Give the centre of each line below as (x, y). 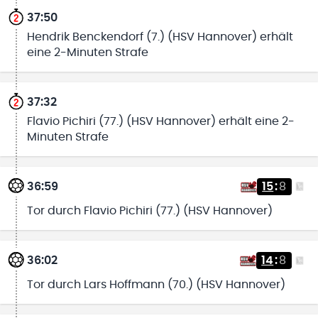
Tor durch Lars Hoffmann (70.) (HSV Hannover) (156, 285)
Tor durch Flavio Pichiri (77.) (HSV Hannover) (149, 210)
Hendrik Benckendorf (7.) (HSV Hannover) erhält (160, 37)
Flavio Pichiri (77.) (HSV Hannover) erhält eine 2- (160, 121)
